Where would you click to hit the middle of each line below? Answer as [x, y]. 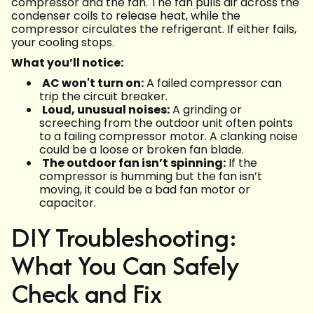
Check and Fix [87, 294]
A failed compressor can [213, 83]
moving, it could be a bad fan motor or [145, 190]
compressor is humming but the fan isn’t [151, 177]
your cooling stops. [63, 43]
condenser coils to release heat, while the [126, 16]
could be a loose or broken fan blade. [142, 150]
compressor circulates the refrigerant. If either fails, [154, 29]
